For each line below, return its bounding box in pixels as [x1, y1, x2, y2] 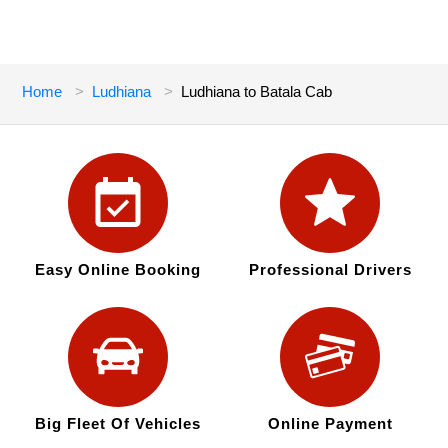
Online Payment [267, 415, 393, 433]
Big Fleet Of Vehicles [34, 415, 201, 433]
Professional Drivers [248, 261, 412, 279]
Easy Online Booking [34, 261, 201, 279]
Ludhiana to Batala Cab [181, 83, 333, 101]
